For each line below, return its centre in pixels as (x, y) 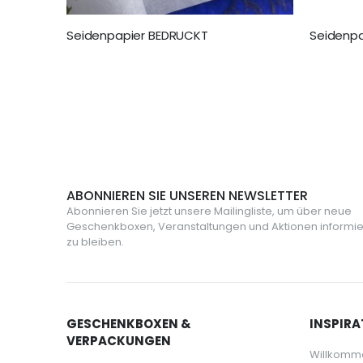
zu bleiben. (95, 242)
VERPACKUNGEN (119, 341)
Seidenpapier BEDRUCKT (137, 36)
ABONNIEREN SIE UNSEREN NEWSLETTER (187, 196)
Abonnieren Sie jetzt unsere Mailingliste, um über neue (209, 211)
